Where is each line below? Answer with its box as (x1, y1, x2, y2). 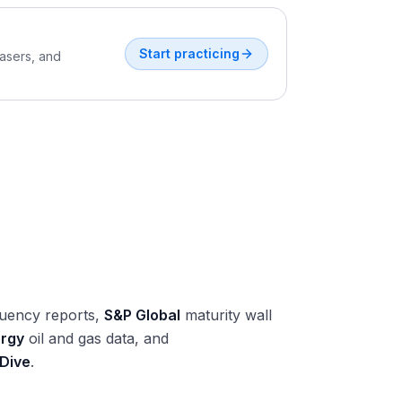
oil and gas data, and (24, 329, 169, 347)
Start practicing (139, 46, 240, 61)
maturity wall (180, 306, 272, 324)
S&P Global (104, 306, 180, 324)
